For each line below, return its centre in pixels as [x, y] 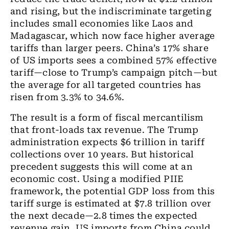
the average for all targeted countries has [106, 85]
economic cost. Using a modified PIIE [97, 179]
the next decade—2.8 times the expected [104, 216]
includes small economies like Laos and [102, 24]
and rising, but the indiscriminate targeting [111, 11]
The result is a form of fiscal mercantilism [107, 118]
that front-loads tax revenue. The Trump [104, 130]
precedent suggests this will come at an [101, 167]
